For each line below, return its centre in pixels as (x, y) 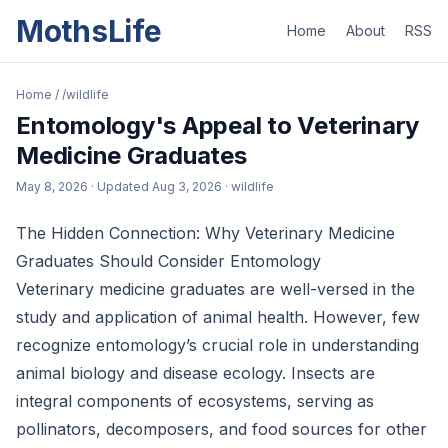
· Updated (121, 186)
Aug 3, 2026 (187, 186)
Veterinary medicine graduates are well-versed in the (215, 289)
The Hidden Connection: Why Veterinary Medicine (205, 233)
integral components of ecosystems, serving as (195, 401)
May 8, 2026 (52, 186)
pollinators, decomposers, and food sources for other (221, 429)
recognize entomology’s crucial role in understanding (217, 345)
